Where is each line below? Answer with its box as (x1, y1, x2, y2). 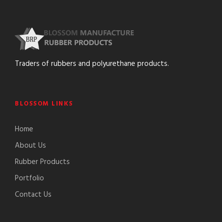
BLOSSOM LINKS (15, 99, 73, 110)
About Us (15, 140, 46, 152)
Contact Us (15, 189, 52, 201)
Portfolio (15, 172, 44, 185)
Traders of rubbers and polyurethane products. (15, 58, 169, 70)
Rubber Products (15, 156, 70, 168)
